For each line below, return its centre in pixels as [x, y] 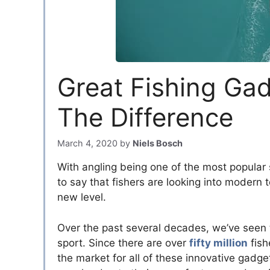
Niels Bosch [158, 143]
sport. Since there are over [123, 243]
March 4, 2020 [87, 143]
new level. [82, 197]
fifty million [218, 243]
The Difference [145, 117]
